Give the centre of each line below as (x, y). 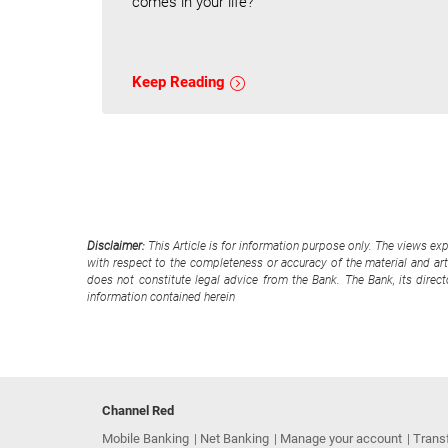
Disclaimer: (118, 246)
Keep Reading (180, 82)
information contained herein (161, 297)
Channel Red (138, 411)
